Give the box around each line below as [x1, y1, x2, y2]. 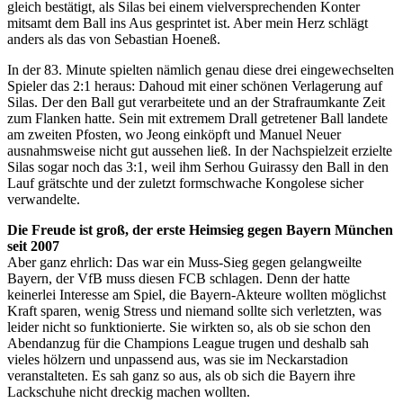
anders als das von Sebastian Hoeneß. [7, 31, 220, 47]
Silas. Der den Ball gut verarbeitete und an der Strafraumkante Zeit [7, 94, 385, 110]
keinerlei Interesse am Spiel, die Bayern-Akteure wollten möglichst [7, 286, 386, 302]
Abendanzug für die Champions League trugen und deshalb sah [7, 335, 369, 351]
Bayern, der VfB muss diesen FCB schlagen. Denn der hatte [7, 270, 350, 286]
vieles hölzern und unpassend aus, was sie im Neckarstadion [7, 351, 348, 367]
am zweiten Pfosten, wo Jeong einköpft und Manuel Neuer [7, 126, 341, 142]
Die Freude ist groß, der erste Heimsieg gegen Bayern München [7, 221, 393, 237]
